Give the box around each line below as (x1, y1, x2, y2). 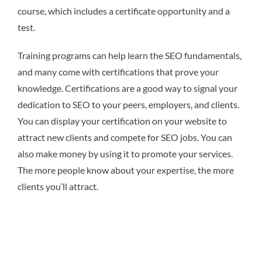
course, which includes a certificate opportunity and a (18, 5, 230, 17)
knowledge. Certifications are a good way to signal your (18, 82, 237, 94)
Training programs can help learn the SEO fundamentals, (18, 50, 242, 61)
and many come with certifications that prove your (18, 66, 219, 78)
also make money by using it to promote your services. (18, 148, 233, 160)
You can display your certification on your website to (18, 115, 227, 127)
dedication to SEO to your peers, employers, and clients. (18, 99, 239, 111)
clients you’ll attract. (18, 181, 98, 192)
